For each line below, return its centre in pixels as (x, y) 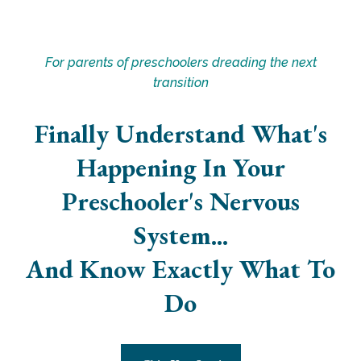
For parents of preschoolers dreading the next (180, 62)
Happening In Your (180, 168)
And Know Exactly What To (180, 269)
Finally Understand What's (180, 134)
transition (180, 83)
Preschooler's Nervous (180, 201)
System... (180, 235)
